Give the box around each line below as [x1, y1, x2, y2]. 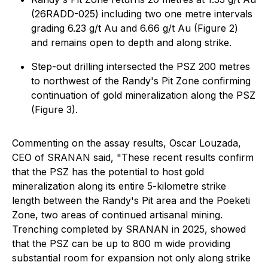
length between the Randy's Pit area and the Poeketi [12, 194, 250, 206]
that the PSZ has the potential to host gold [12, 166, 204, 178]
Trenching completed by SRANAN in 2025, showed [12, 223, 246, 235]
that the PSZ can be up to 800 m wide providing [12, 237, 230, 249]
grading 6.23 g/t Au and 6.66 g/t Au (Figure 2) [31, 22, 238, 34]
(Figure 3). [31, 103, 78, 115]
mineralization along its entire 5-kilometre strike [12, 180, 226, 192]
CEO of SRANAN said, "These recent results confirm [12, 151, 254, 163]
